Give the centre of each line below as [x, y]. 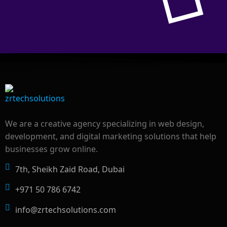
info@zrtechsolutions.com [66, 210]
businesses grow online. [51, 149]
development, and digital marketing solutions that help [111, 137]
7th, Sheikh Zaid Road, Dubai [70, 169]
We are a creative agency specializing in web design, [105, 124]
